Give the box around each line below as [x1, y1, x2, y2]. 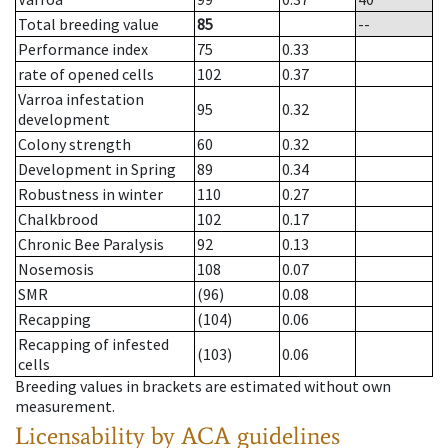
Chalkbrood [18, 209, 98, 230]
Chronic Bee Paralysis [18, 234, 164, 255]
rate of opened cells [18, 64, 154, 85]
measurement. [15, 396, 115, 417]
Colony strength [18, 134, 131, 155]
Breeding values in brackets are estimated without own [15, 376, 391, 397]
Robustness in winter [18, 184, 163, 205]
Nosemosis [18, 259, 94, 280]
